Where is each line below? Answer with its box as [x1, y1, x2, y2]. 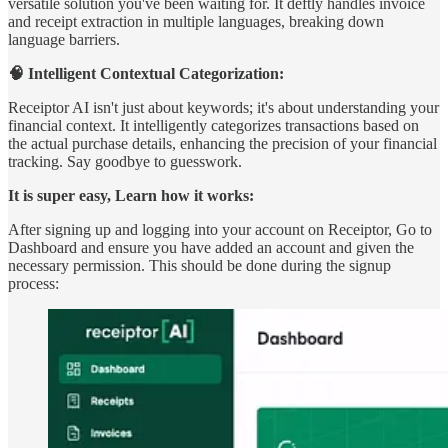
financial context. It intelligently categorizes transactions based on [8, 116, 419, 134]
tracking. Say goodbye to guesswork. [8, 152, 242, 170]
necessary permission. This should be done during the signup [8, 256, 391, 274]
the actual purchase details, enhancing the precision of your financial [8, 134, 437, 152]
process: [8, 274, 59, 292]
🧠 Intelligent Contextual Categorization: [8, 64, 288, 82]
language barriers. [8, 30, 120, 48]
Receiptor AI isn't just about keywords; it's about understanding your [8, 98, 439, 116]
